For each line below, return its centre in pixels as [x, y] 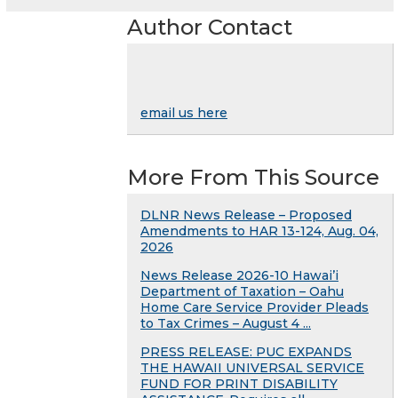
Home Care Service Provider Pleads [255, 307]
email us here [184, 112]
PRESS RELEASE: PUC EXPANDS [246, 351]
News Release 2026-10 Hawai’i [239, 275]
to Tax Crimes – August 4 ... [226, 323]
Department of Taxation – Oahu [242, 291]
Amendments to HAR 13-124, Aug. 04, [259, 231]
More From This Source [253, 177]
